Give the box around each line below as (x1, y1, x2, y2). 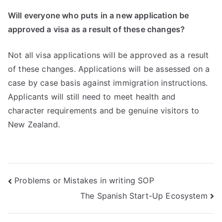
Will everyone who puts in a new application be (8, 10, 189, 20)
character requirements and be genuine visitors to (8, 105, 199, 115)
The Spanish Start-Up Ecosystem (80, 190, 208, 201)
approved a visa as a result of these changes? (8, 24, 185, 34)
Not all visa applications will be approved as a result (8, 50, 209, 60)
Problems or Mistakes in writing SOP (14, 175, 154, 186)
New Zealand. (8, 119, 60, 129)
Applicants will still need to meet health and (8, 91, 176, 102)
